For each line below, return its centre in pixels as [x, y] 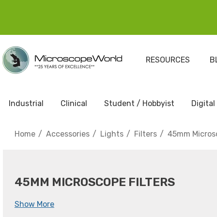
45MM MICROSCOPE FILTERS [95, 182]
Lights [112, 134]
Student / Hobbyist [139, 103]
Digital [203, 103]
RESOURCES [168, 60]
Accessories [68, 134]
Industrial [26, 103]
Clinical [74, 103]
